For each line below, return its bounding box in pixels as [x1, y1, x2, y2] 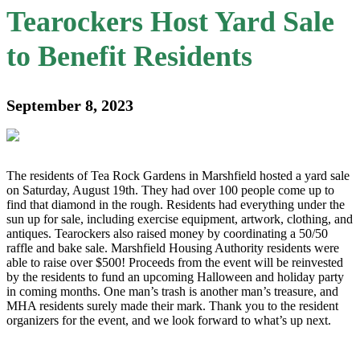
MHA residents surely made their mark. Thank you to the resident [6, 298, 338, 313]
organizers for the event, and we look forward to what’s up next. [6, 313, 331, 327]
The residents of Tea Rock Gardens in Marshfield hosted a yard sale [6, 168, 350, 182]
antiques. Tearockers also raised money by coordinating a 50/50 [6, 226, 328, 240]
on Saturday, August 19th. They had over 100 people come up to [6, 182, 334, 197]
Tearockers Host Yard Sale [6, 5, 334, 38]
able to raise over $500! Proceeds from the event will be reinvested [6, 255, 343, 269]
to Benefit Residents [6, 39, 252, 72]
